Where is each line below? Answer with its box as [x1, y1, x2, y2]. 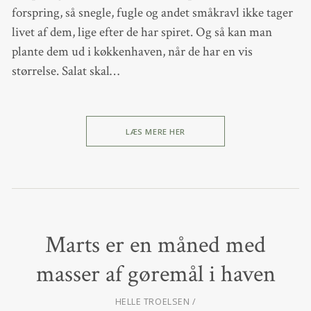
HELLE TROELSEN [115, 296, 190, 308]
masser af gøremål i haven [35, 259, 276, 290]
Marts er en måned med [45, 230, 266, 261]
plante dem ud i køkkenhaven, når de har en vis [11, 43, 253, 61]
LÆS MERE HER [126, 126, 185, 137]
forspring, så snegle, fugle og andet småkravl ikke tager [11, 4, 293, 22]
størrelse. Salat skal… [11, 62, 119, 81]
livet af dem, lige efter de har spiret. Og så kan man [11, 24, 272, 42]
